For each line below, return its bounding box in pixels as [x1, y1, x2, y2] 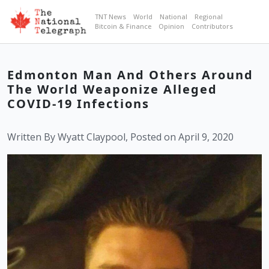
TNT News [94, 12, 126, 22]
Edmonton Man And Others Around [7, 67, 253, 83]
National [159, 12, 187, 22]
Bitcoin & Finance [94, 22, 151, 31]
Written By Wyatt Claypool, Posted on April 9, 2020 [7, 130, 234, 144]
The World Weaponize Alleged [7, 81, 217, 98]
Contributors [191, 22, 233, 31]
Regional [194, 12, 223, 22]
